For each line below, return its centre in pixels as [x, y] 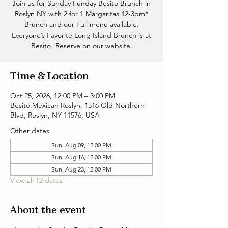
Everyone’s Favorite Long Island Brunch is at [81, 35]
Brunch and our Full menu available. [81, 24]
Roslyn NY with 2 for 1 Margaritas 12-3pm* [81, 14]
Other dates [30, 131]
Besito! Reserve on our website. [81, 46]
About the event [48, 210]
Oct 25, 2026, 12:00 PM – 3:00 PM [63, 96]
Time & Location [49, 76]
